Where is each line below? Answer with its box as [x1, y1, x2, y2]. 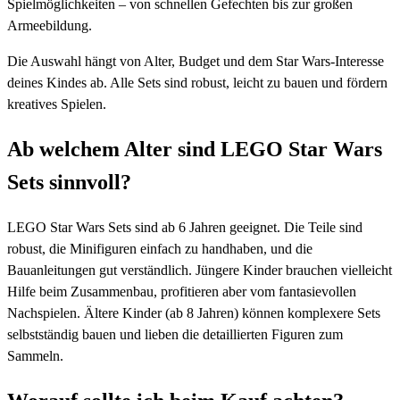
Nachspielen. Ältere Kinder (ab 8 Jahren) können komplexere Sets [7, 304, 380, 321]
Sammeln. [7, 347, 63, 363]
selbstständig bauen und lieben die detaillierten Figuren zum [7, 326, 343, 342]
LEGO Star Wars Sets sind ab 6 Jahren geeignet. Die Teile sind [7, 219, 362, 235]
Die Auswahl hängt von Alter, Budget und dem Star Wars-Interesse [7, 53, 384, 69]
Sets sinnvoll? [7, 170, 131, 194]
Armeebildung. [7, 17, 92, 33]
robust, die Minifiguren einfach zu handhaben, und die [7, 240, 312, 256]
